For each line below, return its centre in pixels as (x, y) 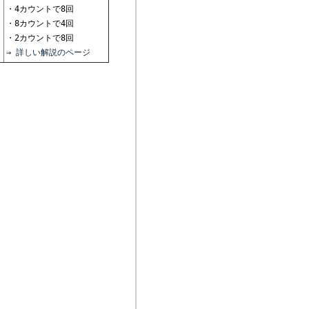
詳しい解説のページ (51, 52)
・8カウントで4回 (40, 23)
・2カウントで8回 (40, 38)
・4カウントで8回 (40, 9)
